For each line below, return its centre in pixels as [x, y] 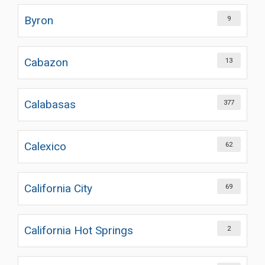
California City [58, 188]
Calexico [45, 146]
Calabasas [50, 104]
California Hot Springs [79, 230]
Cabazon [46, 62]
